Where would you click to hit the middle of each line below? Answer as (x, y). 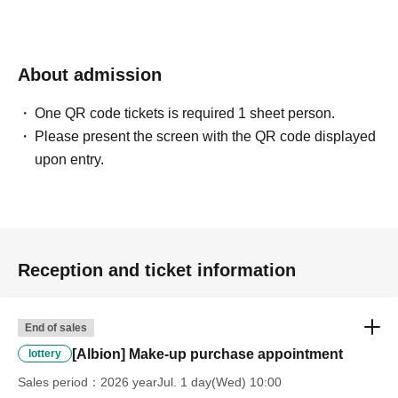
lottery (45, 354)
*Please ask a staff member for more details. (155, 33)
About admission (90, 75)
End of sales (56, 328)
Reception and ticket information (157, 271)
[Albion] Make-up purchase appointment (207, 354)
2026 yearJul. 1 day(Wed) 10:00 (191, 382)
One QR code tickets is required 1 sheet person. (185, 114)
